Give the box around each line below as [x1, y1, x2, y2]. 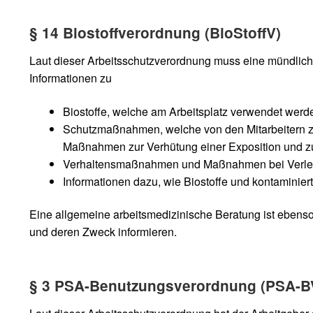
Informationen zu [29, 69, 112, 86]
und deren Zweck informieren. [29, 224, 177, 240]
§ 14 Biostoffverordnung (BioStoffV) [29, 22, 281, 43]
